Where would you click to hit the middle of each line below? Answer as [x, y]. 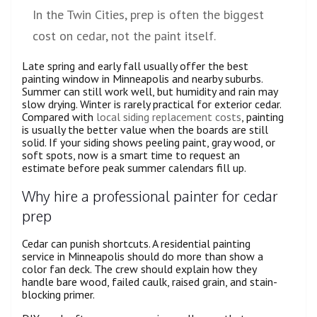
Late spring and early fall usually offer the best [135, 66]
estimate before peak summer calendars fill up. [134, 168]
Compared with [59, 117]
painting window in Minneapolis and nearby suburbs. [142, 79]
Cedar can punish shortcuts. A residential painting [136, 244]
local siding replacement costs [169, 117]
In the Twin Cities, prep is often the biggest [148, 15]
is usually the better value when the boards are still [145, 130]
